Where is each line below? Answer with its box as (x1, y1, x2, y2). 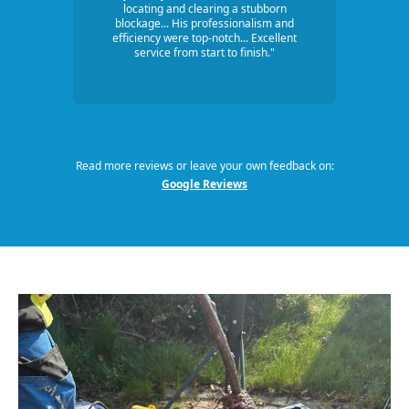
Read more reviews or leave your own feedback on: (75, 158, 334, 174)
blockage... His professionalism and (115, 16, 294, 32)
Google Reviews (162, 176, 247, 193)
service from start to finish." (134, 45, 275, 61)
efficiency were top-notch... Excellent (112, 30, 297, 47)
